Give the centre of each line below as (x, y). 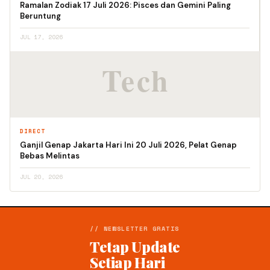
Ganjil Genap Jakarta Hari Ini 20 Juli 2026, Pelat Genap (128, 145)
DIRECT (33, 131)
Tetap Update (135, 247)
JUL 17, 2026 (42, 37)
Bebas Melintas (50, 156)
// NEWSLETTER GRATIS (135, 229)
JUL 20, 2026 (42, 177)
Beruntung (40, 16)
